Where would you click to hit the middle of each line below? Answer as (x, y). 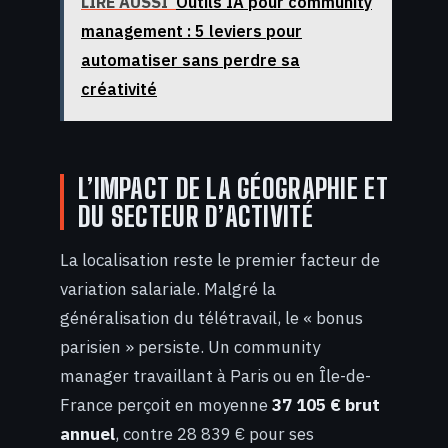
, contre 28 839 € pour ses (214, 433)
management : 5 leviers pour (191, 31)
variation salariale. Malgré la (168, 288)
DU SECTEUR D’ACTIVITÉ (195, 216)
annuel (87, 433)
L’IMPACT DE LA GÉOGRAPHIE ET (233, 188)
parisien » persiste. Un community (190, 346)
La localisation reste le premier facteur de (220, 259)
